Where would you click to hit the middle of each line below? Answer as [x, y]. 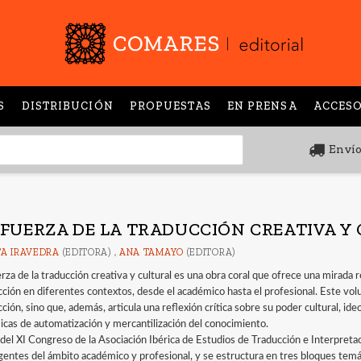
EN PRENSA [262, 106]
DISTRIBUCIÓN [67, 106]
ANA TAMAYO [151, 252]
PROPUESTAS [170, 106]
